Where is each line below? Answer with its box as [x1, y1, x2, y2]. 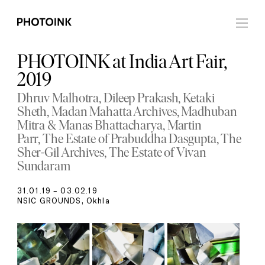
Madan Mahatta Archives [51, 106, 177, 120]
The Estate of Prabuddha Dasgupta [43, 133, 216, 147]
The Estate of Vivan [108, 147, 206, 161]
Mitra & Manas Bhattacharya [17, 119, 163, 134]
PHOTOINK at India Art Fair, [17, 54, 227, 73]
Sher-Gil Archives [17, 147, 104, 161]
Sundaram [17, 160, 70, 174]
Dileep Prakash [104, 92, 179, 106]
